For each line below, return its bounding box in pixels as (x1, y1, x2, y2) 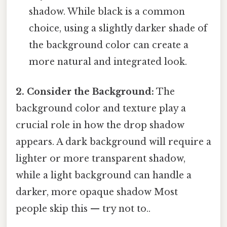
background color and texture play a (16, 102, 186, 114)
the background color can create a (29, 39, 189, 51)
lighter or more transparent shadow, (16, 153, 185, 164)
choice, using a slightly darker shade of (29, 22, 208, 34)
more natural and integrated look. (29, 56, 187, 67)
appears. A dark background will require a (16, 136, 211, 147)
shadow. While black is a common (29, 6, 185, 17)
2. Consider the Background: (16, 86, 154, 97)
